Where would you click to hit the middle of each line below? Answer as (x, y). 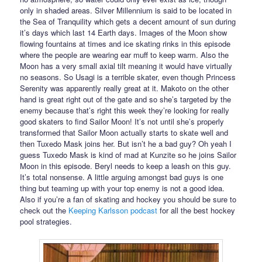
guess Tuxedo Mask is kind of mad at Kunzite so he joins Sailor (128, 154)
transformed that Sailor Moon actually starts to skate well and (124, 132)
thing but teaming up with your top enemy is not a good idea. (123, 188)
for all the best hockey (196, 210)
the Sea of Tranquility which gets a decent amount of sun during (128, 21)
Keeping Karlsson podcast (113, 210)
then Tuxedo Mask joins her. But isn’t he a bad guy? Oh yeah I (126, 143)
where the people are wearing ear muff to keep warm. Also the (125, 54)
